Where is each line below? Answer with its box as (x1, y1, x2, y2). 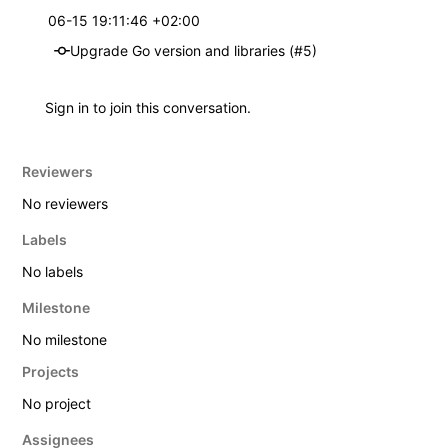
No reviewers (22, 194, 108, 212)
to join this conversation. (89, 98, 251, 116)
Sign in (45, 98, 89, 116)
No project (22, 394, 91, 412)
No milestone (22, 330, 107, 348)
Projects (22, 362, 79, 380)
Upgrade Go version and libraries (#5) (70, 41, 317, 59)
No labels (22, 262, 83, 280)
